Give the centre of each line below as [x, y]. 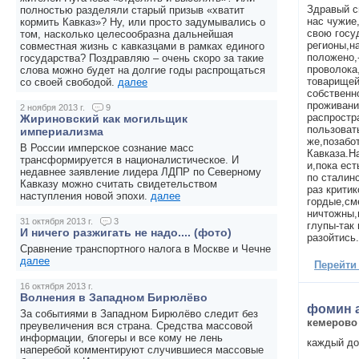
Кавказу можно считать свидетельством [119, 184]
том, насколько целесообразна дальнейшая [127, 34]
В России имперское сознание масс [107, 148]
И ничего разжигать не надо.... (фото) [126, 233]
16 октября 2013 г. [56, 286]
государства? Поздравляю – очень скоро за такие [142, 58]
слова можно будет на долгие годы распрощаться [143, 71]
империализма [62, 132]
